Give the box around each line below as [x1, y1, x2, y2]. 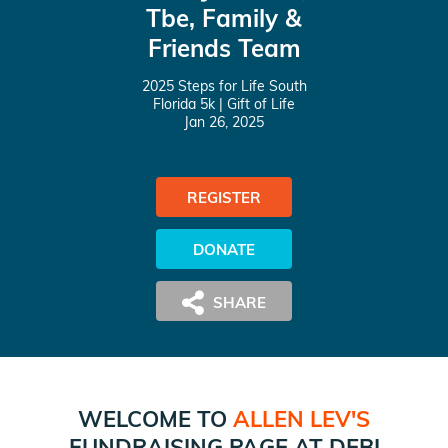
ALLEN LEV [233, 405, 351, 433]
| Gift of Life [215, 95, 295, 113]
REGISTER [187, 187, 261, 207]
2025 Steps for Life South [141, 77, 307, 95]
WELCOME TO [78, 405, 233, 433]
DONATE [193, 239, 255, 259]
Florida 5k [153, 95, 215, 113]
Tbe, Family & [146, 3, 302, 33]
